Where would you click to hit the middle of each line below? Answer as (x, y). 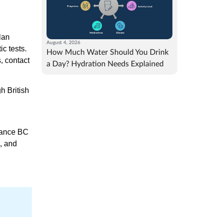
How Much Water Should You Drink (108, 52)
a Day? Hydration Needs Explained (105, 64)
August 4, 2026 (63, 42)
